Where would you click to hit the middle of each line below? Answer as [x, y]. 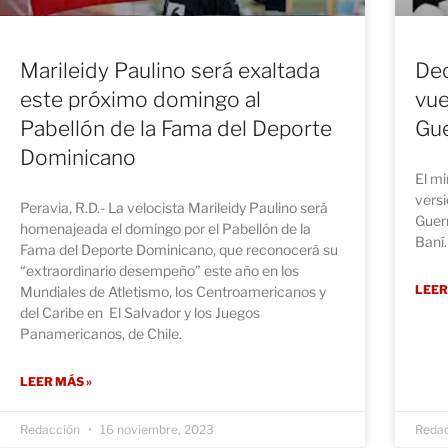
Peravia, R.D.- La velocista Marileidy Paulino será [174, 208]
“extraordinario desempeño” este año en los [159, 271]
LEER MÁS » [56, 382]
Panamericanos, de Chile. [101, 334]
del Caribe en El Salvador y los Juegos [140, 313]
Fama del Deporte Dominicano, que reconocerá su [179, 250]
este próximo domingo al [140, 100]
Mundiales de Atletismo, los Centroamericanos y [173, 292]
